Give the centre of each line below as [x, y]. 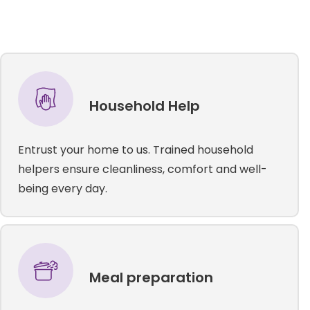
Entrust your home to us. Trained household [135, 149]
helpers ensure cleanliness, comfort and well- [142, 169]
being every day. [62, 188]
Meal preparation [151, 277]
